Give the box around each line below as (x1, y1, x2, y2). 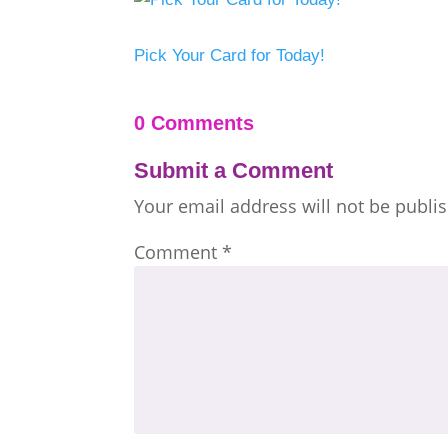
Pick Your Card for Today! (134, 45, 326, 65)
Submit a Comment (134, 157, 334, 183)
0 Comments (134, 111, 255, 134)
